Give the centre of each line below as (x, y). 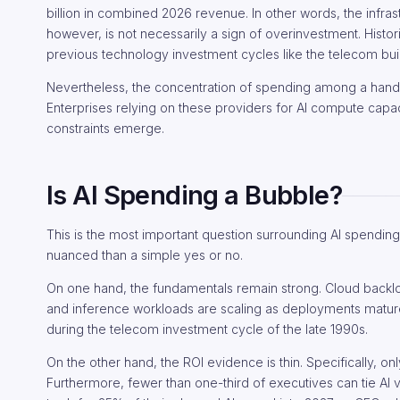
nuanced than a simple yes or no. (145, 255)
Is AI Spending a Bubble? (195, 195)
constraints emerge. (105, 128)
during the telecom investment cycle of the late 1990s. (207, 329)
